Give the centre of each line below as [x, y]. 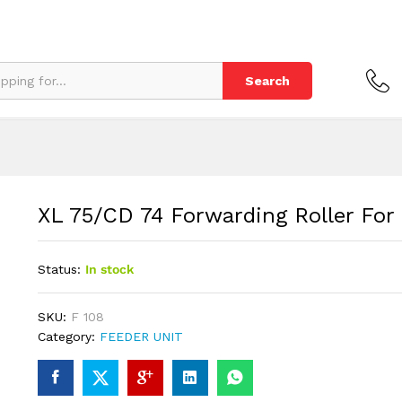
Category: [68, 336]
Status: [59, 269]
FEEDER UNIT [141, 336]
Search [267, 81]
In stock [109, 269]
